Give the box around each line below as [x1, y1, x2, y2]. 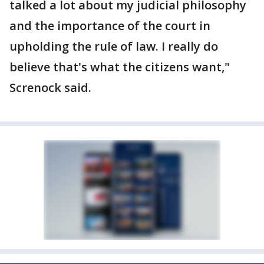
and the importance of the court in [9, 17, 210, 34]
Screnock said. [9, 79, 91, 95]
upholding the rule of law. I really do [9, 38, 218, 54]
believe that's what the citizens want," [9, 58, 230, 75]
